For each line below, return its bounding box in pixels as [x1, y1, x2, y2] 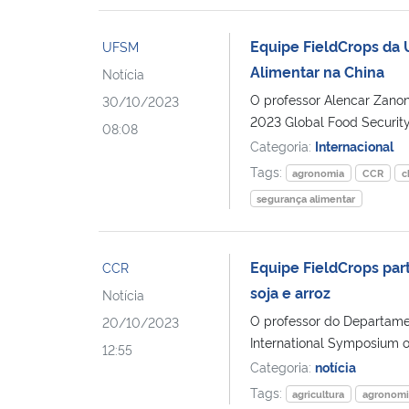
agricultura [292, 386, 345, 401]
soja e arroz [249, 281, 330, 302]
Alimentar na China [249, 60, 392, 81]
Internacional [314, 136, 393, 154]
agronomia [292, 165, 345, 180]
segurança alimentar [257, 191, 356, 205]
